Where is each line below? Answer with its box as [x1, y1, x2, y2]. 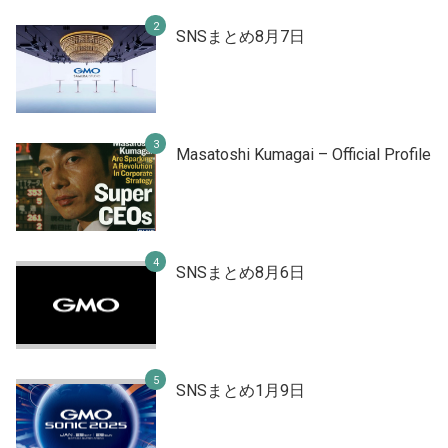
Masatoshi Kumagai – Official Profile [176, 144, 431, 164]
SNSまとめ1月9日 [176, 380, 305, 400]
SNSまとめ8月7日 [176, 26, 305, 46]
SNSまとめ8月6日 [176, 262, 305, 282]
